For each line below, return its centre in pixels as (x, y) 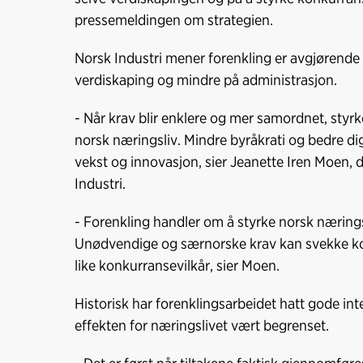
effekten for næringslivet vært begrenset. (203, 325)
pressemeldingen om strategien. (174, 20)
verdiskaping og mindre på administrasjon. (207, 80)
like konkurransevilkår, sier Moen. (177, 265)
